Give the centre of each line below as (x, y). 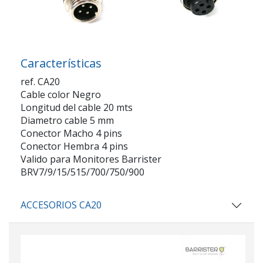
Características (61, 63)
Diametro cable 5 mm (67, 121)
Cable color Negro (61, 95)
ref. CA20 (40, 82)
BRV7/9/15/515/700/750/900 (82, 172)
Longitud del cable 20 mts (77, 108)
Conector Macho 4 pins (71, 134)
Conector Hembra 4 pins (74, 146)
